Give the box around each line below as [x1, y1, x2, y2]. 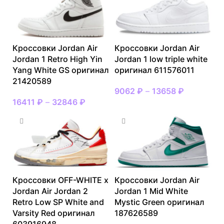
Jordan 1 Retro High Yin [12, 54, 102, 64]
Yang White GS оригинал [12, 65, 109, 75]
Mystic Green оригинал [114, 197, 204, 207]
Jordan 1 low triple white [114, 54, 207, 64]
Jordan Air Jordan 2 [12, 186, 88, 196]
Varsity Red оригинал [12, 208, 95, 218]
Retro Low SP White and [12, 197, 104, 207]
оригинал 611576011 [114, 65, 194, 75]
